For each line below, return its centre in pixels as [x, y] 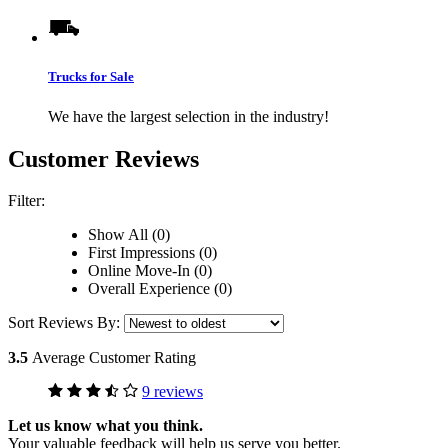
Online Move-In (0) [150, 271]
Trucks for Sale [91, 77]
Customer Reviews [103, 158]
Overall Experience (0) [160, 289]
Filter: [26, 201]
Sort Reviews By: [66, 323]
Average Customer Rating [114, 358]
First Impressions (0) [152, 253]
